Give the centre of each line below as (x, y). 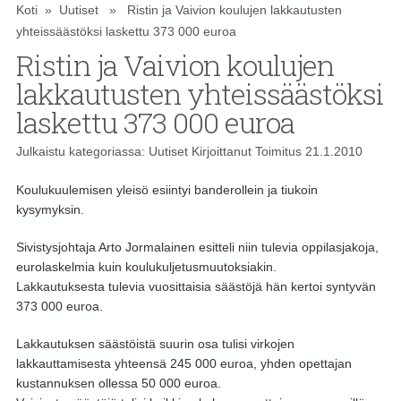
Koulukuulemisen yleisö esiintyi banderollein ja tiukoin (166, 190)
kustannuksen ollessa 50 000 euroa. (118, 384)
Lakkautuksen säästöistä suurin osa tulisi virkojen (155, 344)
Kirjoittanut (221, 152)
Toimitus (278, 152)
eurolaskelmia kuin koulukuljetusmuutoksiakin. (146, 267)
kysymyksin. (50, 210)
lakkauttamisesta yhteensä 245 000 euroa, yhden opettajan (183, 364)
